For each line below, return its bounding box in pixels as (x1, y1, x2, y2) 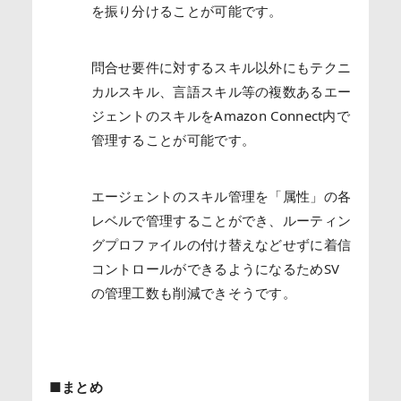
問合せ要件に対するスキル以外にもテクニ (90, 57, 352, 76)
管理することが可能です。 (90, 130, 256, 149)
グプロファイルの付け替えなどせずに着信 (90, 235, 352, 253)
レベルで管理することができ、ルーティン (90, 210, 352, 229)
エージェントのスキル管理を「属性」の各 (90, 186, 352, 205)
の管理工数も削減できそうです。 (90, 283, 297, 302)
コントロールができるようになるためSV (90, 259, 340, 277)
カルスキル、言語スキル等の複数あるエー (90, 81, 352, 100)
